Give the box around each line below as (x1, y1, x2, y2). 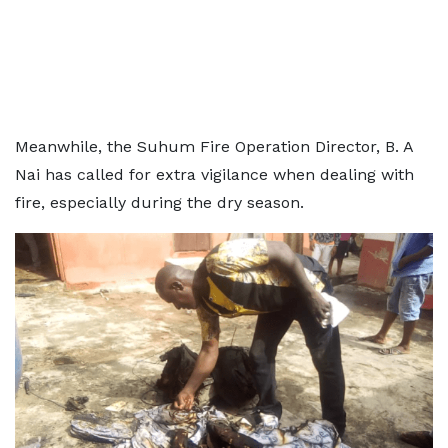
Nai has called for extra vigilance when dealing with (15, 164, 414, 184)
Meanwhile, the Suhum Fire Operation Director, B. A (15, 136, 413, 156)
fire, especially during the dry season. (15, 192, 304, 212)
